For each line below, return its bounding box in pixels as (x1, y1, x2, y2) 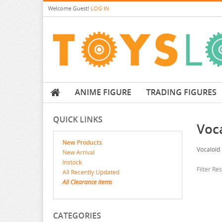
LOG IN (91, 4, 109, 12)
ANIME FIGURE (75, 87, 131, 98)
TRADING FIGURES (146, 87, 217, 98)
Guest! (73, 4, 89, 12)
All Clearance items (62, 178, 112, 187)
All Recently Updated (62, 168, 119, 177)
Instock (62, 158, 82, 167)
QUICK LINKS (53, 114, 103, 125)
